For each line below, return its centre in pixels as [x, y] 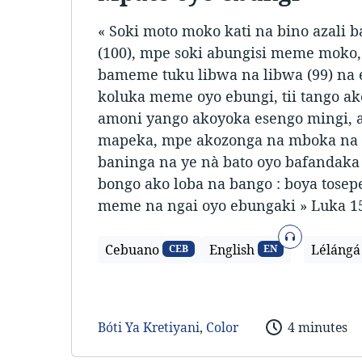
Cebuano [132, 250]
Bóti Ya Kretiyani [149, 327]
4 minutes [317, 327]
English [232, 250]
